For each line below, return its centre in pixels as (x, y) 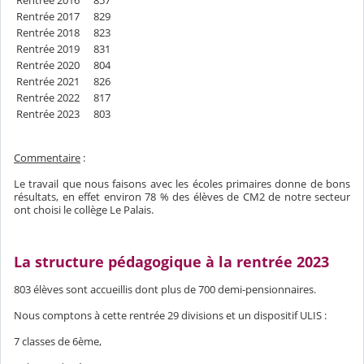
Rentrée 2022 (48, 98)
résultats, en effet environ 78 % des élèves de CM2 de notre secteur (182, 197)
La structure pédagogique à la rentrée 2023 (171, 262)
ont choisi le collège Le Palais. (84, 210)
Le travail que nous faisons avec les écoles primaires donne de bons (182, 184)
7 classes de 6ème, (58, 342)
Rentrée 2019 (48, 49)
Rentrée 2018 (48, 33)
